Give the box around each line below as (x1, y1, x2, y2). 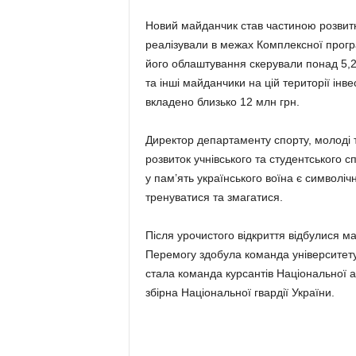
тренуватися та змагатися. (145, 191, 283, 203)
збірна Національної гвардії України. (145, 286, 335, 299)
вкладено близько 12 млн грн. (145, 95, 300, 108)
